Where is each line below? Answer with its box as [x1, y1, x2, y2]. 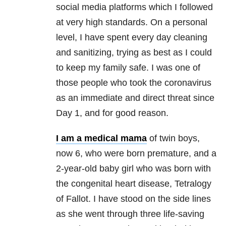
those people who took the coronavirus [56, 78, 211, 88]
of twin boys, [147, 133, 200, 144]
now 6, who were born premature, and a [56, 148, 216, 159]
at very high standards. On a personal [56, 17, 207, 28]
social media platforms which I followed [56, 2, 213, 13]
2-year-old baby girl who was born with [56, 163, 211, 174]
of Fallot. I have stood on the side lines [56, 194, 211, 204]
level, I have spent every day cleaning [56, 32, 207, 43]
